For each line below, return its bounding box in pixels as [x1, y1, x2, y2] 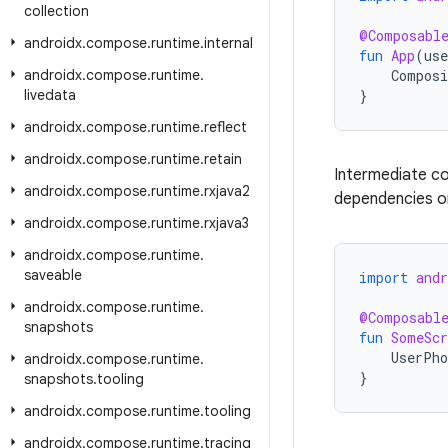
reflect [204, 118, 247, 136]
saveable [24, 266, 82, 284]
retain [204, 150, 242, 168]
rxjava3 [204, 214, 249, 232]
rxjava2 [204, 182, 250, 200]
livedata [24, 86, 76, 104]
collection [24, 2, 89, 20]
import [359, 268, 408, 287]
